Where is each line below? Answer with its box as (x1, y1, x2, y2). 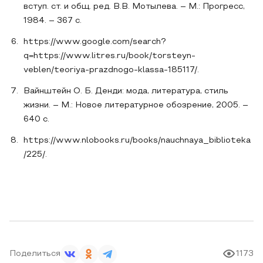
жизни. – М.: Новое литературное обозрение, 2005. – (23, 101, 248, 109)
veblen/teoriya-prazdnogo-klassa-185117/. (23, 66, 199, 74)
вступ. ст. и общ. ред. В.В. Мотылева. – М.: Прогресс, (23, 2, 245, 11)
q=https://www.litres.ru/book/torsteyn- (23, 52, 195, 60)
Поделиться (9, 249, 60, 258)
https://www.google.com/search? (23, 38, 166, 46)
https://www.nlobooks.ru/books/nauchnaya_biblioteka (23, 136, 251, 144)
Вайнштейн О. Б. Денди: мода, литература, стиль (23, 87, 228, 95)
